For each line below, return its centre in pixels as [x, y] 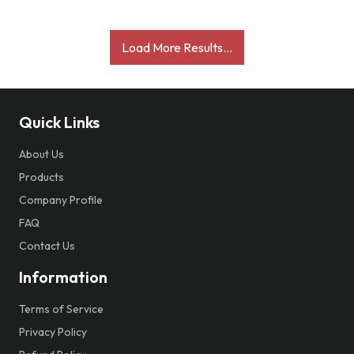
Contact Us [47, 246]
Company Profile [61, 200]
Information [63, 277]
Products [41, 177]
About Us [41, 154]
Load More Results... [177, 47]
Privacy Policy [53, 332]
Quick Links [59, 122]
